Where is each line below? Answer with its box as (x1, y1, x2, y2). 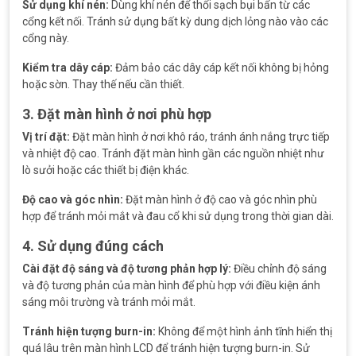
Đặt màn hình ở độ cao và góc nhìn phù (123, 193, 317, 206)
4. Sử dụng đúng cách (22, 238, 164, 254)
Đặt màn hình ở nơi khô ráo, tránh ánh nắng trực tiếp (70, 130, 330, 143)
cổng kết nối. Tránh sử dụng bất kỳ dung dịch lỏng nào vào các (22, 15, 328, 28)
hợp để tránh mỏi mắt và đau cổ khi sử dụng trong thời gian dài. (22, 210, 334, 222)
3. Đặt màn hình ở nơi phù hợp (22, 106, 211, 122)
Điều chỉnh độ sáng (231, 262, 327, 275)
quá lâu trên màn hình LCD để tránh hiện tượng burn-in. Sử (22, 342, 310, 354)
